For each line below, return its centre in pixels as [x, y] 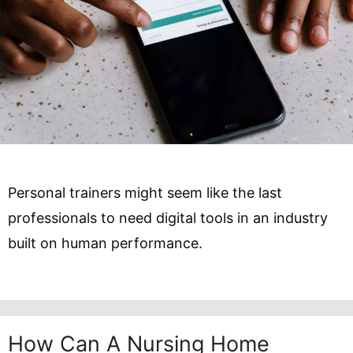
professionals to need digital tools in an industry [168, 217]
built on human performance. [105, 243]
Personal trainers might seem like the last [145, 192]
